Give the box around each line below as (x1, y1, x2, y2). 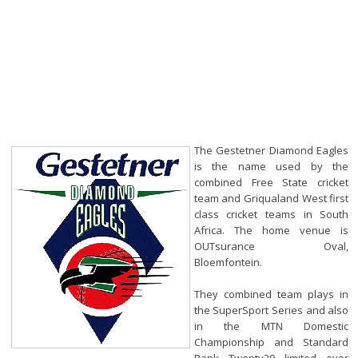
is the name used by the (193, 159, 349, 174)
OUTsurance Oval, (193, 239, 349, 254)
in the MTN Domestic (193, 319, 349, 334)
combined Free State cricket (193, 175, 349, 190)
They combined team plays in (193, 287, 349, 302)
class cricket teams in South (193, 207, 349, 222)
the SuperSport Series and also (193, 303, 349, 318)
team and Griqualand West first (193, 191, 349, 206)
